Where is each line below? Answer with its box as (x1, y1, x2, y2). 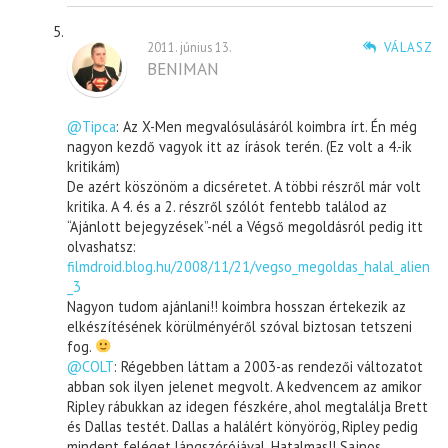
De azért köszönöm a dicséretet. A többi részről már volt (67, 176, 422, 196)
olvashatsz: (67, 236, 137, 256)
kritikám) (67, 156, 121, 176)
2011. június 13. (147, 38, 233, 55)
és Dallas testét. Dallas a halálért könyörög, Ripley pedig (67, 416, 419, 436)
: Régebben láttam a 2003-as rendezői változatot (114, 356, 424, 376)
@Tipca (67, 116, 117, 136)
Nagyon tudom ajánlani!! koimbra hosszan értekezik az (67, 296, 407, 316)
